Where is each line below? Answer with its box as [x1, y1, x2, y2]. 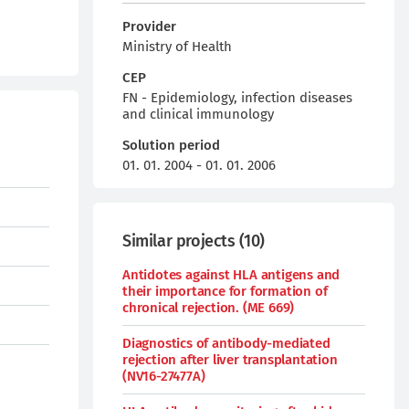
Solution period [122, 137, 220, 153]
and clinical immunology [122, 106, 274, 122]
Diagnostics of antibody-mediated [122, 335, 330, 351]
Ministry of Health [122, 38, 232, 55]
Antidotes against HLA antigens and [122, 267, 341, 283]
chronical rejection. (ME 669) [122, 299, 295, 316]
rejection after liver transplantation [122, 351, 338, 368]
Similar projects [122, 231, 236, 251]
